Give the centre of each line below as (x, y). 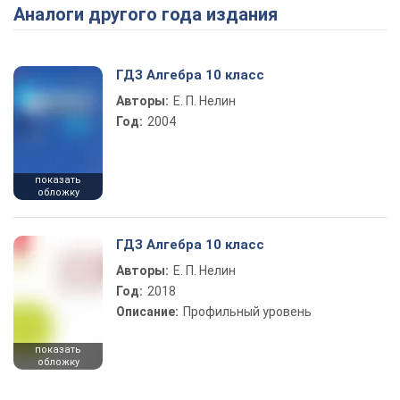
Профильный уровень (247, 312)
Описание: (147, 312)
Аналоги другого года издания (151, 14)
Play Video (264, 18)
